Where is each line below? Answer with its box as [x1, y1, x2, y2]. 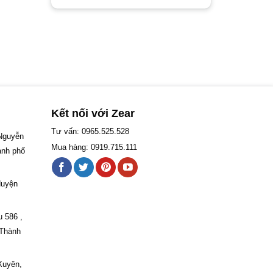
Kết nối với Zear [51, 107, 135, 120]
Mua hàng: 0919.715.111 [51, 143, 137, 152]
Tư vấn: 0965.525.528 [51, 127, 129, 136]
